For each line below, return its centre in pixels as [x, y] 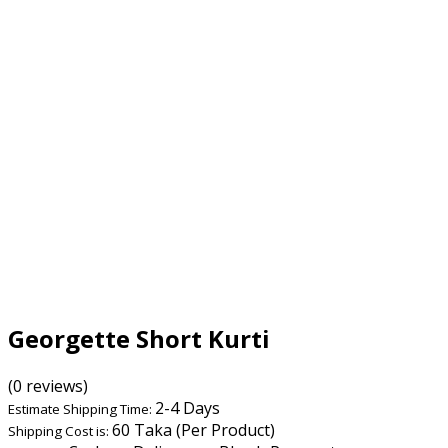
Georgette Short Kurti [139, 339]
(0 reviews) [48, 386]
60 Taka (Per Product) [193, 430]
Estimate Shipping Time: [81, 409]
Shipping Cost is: [60, 431]
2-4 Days [187, 408]
